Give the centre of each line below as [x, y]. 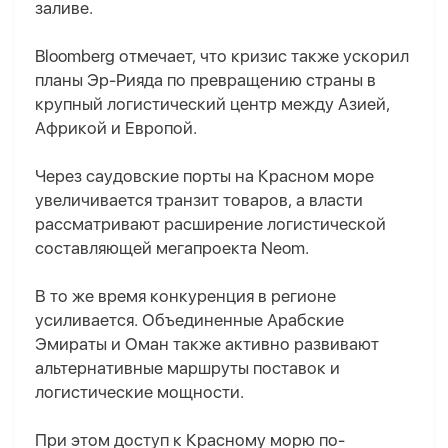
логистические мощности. [139, 392]
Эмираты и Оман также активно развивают [207, 344]
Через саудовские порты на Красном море [204, 176]
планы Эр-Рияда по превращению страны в [205, 80]
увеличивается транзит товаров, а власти [199, 200]
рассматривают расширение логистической [210, 224]
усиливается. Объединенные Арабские [189, 320]
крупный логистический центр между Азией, [212, 104]
